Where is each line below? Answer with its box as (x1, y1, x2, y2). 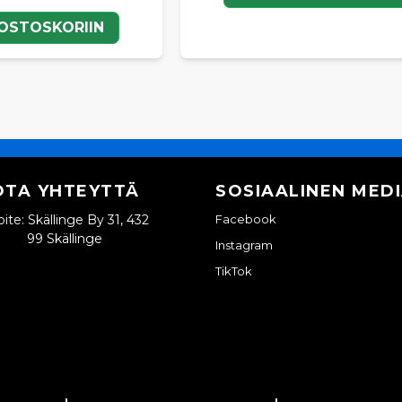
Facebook (215, 212, 276, 227)
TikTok (215, 264, 252, 279)
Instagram (215, 238, 273, 253)
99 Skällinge (27, 231, 102, 248)
